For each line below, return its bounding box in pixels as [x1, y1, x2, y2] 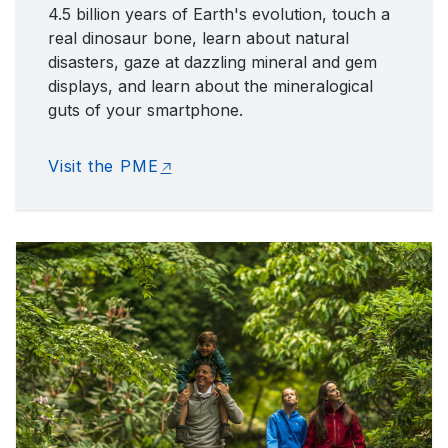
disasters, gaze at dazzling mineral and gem [48, 51, 377, 72]
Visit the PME [48, 155, 159, 176]
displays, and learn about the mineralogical [48, 75, 373, 96]
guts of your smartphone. [48, 99, 243, 120]
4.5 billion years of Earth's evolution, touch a [48, 3, 390, 24]
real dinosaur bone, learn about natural [48, 27, 349, 48]
